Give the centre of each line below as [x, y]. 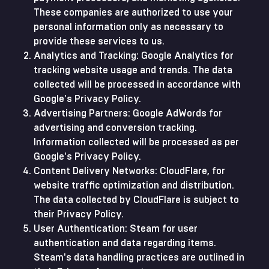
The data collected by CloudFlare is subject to [136, 200]
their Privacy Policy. [79, 214]
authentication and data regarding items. [125, 243]
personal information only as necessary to [128, 27]
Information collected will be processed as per [136, 142]
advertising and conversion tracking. [115, 128]
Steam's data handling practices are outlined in [139, 258]
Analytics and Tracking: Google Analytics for [134, 56]
